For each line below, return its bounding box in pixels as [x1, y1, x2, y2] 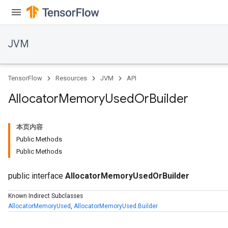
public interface [8, 171, 65, 181]
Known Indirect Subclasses [8, 192, 83, 199]
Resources [55, 74, 87, 82]
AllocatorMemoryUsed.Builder [74, 203, 158, 210]
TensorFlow [8, 74, 42, 82]
